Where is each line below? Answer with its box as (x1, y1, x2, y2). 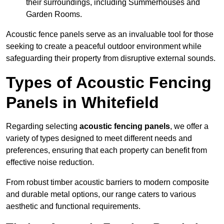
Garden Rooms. (26, 10, 82, 19)
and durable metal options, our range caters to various (6, 190, 196, 199)
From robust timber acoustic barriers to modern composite (6, 178, 209, 187)
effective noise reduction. (6, 158, 94, 167)
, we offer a (170, 122, 208, 131)
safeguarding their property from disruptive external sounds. (6, 54, 215, 63)
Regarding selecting (6, 122, 79, 131)
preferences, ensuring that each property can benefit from (6, 146, 207, 155)
